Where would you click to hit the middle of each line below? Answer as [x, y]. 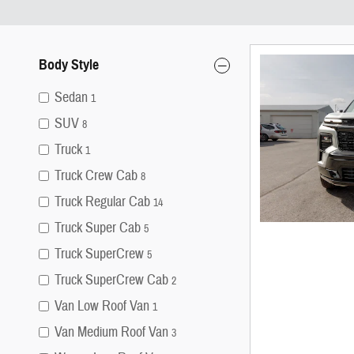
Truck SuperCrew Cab [111, 280]
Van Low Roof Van [102, 306]
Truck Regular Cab [102, 202]
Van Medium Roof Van [111, 332]
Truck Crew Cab [96, 176]
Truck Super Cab [98, 228]
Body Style [69, 65]
